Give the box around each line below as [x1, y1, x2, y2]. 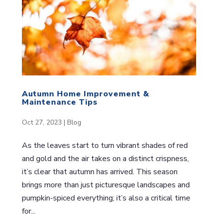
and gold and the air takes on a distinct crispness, [21, 153, 189, 164]
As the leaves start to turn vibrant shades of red [21, 140, 188, 151]
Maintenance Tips [21, 97, 98, 108]
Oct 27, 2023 [21, 118, 62, 127]
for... [21, 206, 36, 217]
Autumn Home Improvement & [21, 89, 149, 100]
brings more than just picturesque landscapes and [21, 180, 190, 191]
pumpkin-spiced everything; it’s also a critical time [21, 193, 190, 204]
